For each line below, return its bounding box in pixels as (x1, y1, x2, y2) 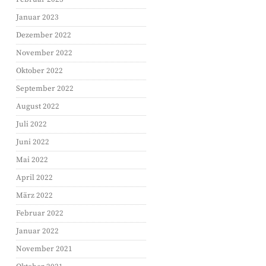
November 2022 (16, 48, 72, 58)
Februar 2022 (16, 208, 64, 218)
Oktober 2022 (16, 66, 63, 75)
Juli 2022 (16, 119, 47, 129)
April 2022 (16, 173, 53, 182)
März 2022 (16, 191, 53, 200)
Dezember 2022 (16, 30, 71, 40)
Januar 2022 (16, 226, 59, 236)
